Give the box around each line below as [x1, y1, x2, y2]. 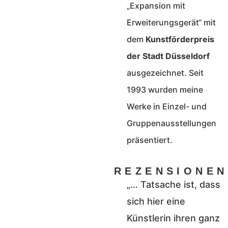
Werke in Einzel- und [127, 101, 207, 111]
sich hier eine [127, 196, 185, 207]
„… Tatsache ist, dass [127, 179, 220, 190]
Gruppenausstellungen [127, 118, 216, 128]
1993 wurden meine [127, 84, 203, 95]
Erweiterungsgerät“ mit [127, 17, 216, 27]
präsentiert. [127, 134, 173, 145]
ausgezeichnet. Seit [127, 67, 204, 78]
